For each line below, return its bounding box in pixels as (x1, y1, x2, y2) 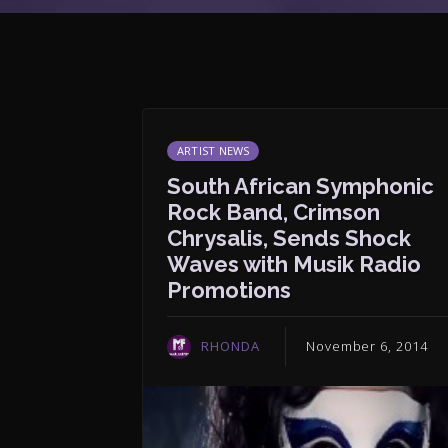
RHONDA (201, 337, 260, 355)
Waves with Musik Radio (167, 251, 421, 277)
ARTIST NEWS (177, 143, 250, 158)
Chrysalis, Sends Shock (167, 225, 411, 251)
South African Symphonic (167, 173, 434, 199)
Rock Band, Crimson (167, 199, 380, 225)
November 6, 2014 (306, 337, 428, 355)
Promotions (167, 277, 291, 303)
